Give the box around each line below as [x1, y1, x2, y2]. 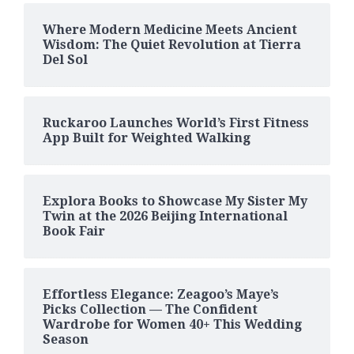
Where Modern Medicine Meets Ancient [43, 21, 297, 37]
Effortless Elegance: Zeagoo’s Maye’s [43, 286, 279, 302]
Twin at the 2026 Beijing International [43, 208, 288, 224]
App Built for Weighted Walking [43, 130, 250, 145]
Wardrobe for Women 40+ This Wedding [43, 316, 302, 332]
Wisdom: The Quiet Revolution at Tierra [43, 36, 301, 52]
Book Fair [43, 223, 105, 239]
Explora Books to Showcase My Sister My [43, 193, 307, 209]
